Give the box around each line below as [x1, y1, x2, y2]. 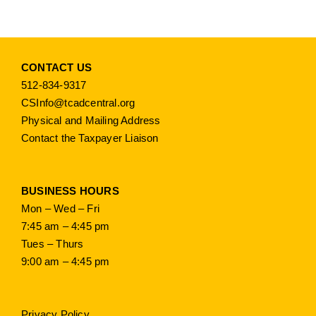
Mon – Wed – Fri [21, 202, 99, 214]
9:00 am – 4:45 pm [21, 255, 110, 267]
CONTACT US [21, 61, 92, 73]
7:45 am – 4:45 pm [21, 219, 110, 232]
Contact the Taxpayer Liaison [21, 131, 159, 144]
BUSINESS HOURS [21, 184, 119, 197]
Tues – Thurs [21, 237, 84, 250]
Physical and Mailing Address [21, 114, 161, 126]
